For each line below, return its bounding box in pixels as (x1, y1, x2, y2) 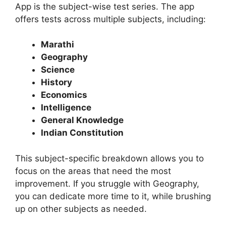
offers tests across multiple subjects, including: (15, 14, 206, 24)
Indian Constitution (41, 128, 124, 138)
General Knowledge (41, 115, 124, 125)
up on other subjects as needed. (15, 203, 147, 214)
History (41, 77, 72, 87)
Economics (41, 90, 87, 100)
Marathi (41, 39, 74, 49)
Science (41, 65, 75, 75)
